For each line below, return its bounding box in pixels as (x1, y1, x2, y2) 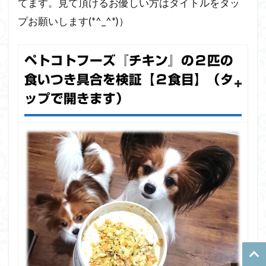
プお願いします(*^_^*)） (18, 15, 129, 28)
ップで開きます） (24, 92, 129, 106)
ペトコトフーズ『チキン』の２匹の (24, 54, 233, 68)
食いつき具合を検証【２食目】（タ (24, 73, 233, 87)
